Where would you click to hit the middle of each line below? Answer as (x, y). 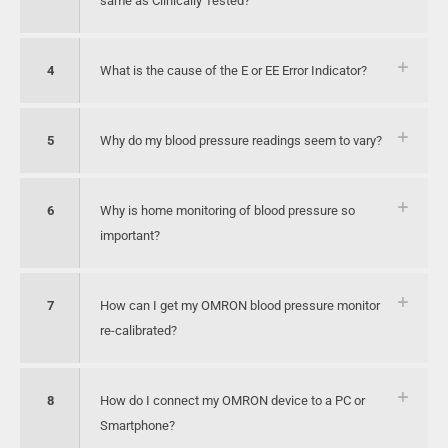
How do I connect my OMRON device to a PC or (232, 400)
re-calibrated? (138, 330)
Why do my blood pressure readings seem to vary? (241, 140)
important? (130, 235)
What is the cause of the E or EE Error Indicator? (233, 70)
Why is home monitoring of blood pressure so (227, 210)
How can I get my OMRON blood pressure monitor (240, 305)
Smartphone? (137, 425)
